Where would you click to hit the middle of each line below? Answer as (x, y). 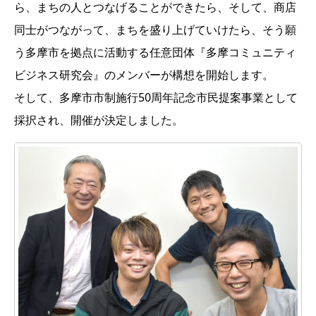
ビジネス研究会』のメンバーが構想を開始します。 (144, 75)
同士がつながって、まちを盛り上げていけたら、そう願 (155, 30)
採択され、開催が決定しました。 (99, 120)
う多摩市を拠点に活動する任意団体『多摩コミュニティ (155, 53)
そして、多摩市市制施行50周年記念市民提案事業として (156, 98)
